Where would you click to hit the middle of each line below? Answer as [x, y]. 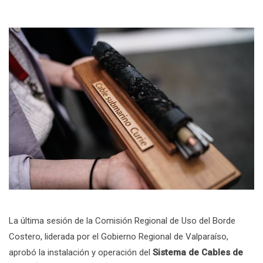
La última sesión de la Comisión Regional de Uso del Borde [122, 220]
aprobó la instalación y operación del [80, 252]
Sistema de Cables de [197, 252]
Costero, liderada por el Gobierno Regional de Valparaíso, [119, 236]
